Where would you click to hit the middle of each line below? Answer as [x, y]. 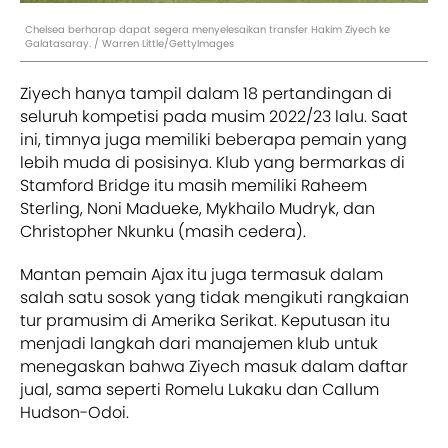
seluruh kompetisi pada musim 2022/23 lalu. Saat [214, 117]
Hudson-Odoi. [74, 413]
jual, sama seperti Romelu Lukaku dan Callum [199, 390]
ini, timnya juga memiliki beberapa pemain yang [213, 140]
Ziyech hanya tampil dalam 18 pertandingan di [206, 94]
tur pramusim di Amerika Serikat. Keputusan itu [205, 321]
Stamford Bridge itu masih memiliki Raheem [193, 186]
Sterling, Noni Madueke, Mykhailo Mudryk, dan [197, 209]
